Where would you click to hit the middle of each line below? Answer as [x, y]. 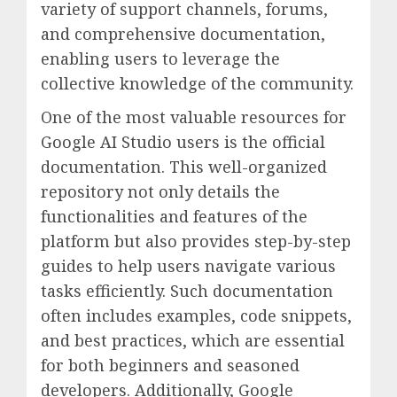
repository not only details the [160, 192]
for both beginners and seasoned [170, 366]
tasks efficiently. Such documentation [187, 291]
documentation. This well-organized [184, 167]
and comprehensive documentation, [183, 34]
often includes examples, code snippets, [196, 316]
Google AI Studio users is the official [183, 142]
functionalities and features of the [174, 217]
